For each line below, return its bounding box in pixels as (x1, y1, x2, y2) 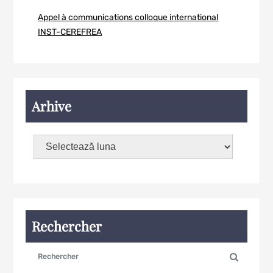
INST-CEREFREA (38, 27, 102, 37)
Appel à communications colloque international (38, 12, 219, 23)
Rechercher (32, 217, 102, 235)
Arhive (32, 97, 72, 115)
